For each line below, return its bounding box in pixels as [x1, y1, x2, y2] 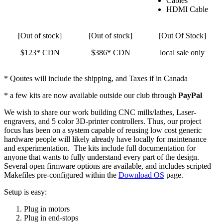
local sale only [160, 48, 205, 57]
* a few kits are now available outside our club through [4, 91, 178, 100]
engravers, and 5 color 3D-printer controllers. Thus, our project [4, 117, 201, 125]
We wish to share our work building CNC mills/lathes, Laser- [4, 108, 196, 116]
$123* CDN [20, 48, 60, 57]
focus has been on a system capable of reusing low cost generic [4, 126, 202, 134]
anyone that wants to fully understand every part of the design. [4, 153, 199, 161]
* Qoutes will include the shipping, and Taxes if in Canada [4, 74, 188, 83]
